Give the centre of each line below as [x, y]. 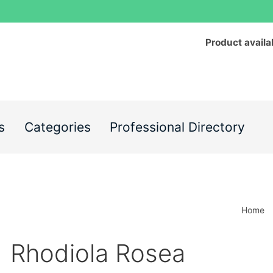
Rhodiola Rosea [98, 253]
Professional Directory [177, 127]
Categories [57, 127]
